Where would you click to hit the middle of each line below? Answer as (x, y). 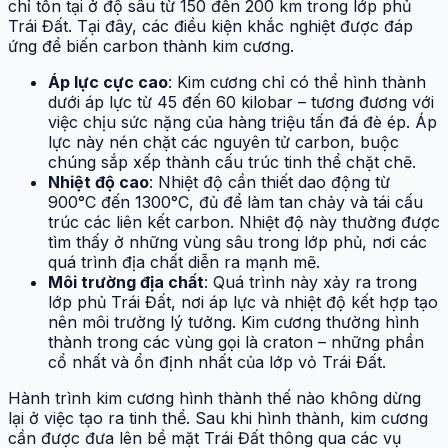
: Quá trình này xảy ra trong (310, 282)
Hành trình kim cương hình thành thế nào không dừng (214, 398)
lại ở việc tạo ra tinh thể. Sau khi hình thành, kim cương (218, 418)
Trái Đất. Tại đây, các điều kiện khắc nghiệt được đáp (210, 26)
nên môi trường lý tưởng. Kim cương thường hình (233, 322)
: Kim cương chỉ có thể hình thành (297, 82)
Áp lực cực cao (108, 82)
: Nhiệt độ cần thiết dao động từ (269, 182)
